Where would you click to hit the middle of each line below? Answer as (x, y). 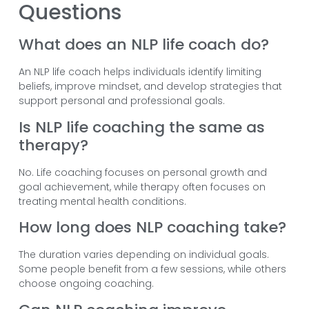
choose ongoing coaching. (86, 284)
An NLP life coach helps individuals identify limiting (140, 72)
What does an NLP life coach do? (143, 45)
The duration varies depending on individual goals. (143, 255)
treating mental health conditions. (102, 201)
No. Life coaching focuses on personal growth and (142, 172)
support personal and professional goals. (121, 101)
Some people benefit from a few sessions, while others (152, 269)
